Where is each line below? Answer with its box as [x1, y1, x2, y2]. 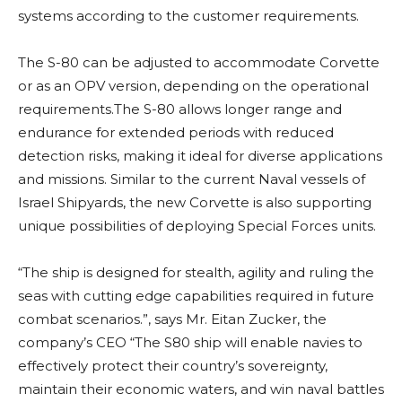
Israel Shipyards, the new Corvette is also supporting [18, 194, 371, 212]
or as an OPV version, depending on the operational [18, 77, 369, 95]
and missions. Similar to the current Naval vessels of [18, 170, 365, 188]
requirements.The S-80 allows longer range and [18, 100, 342, 118]
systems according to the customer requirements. [18, 7, 359, 25]
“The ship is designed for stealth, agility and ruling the [18, 264, 374, 282]
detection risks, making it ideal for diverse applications [18, 147, 382, 165]
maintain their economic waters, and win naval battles [18, 380, 384, 398]
